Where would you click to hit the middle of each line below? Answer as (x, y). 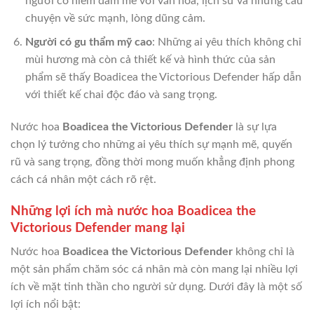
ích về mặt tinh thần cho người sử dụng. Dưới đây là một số (156, 287)
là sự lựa (255, 127)
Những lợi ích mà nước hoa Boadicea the (133, 211)
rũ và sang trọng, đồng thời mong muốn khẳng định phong (152, 162)
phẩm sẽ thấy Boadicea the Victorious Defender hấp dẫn (163, 77)
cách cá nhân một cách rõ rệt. (83, 180)
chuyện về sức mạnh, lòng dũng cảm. (115, 18)
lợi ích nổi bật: (46, 305)
